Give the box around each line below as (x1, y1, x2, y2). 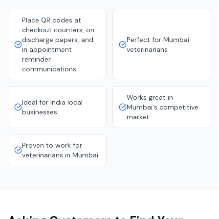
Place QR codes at (22, 16, 81, 24)
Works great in (127, 93, 173, 102)
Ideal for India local (22, 98, 83, 107)
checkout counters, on (22, 25, 94, 34)
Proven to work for (22, 141, 82, 150)
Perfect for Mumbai (127, 35, 189, 44)
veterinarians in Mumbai (22, 151, 98, 159)
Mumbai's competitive (127, 103, 198, 111)
